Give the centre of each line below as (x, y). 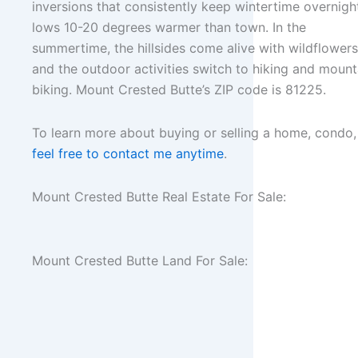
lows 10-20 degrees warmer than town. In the (169, 27)
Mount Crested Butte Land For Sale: (140, 261)
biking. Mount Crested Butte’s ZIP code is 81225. (179, 89)
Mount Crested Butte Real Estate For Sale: (159, 197)
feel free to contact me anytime (128, 153)
